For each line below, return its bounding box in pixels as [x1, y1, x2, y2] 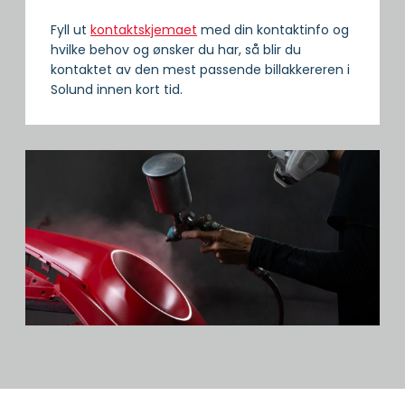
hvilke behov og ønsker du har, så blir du [51, 41, 301, 60]
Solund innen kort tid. [51, 80, 183, 99]
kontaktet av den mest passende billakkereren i [51, 61, 350, 80]
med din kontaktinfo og [197, 21, 349, 40]
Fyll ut [51, 21, 90, 40]
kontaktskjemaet [90, 21, 197, 40]
